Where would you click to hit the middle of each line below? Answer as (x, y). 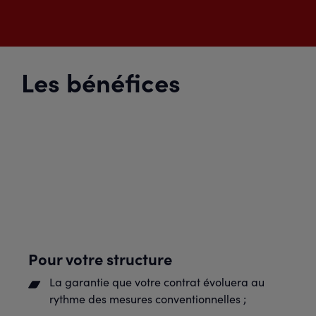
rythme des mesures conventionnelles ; (148, 298)
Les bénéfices (101, 81)
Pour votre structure (100, 258)
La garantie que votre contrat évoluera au (157, 281)
